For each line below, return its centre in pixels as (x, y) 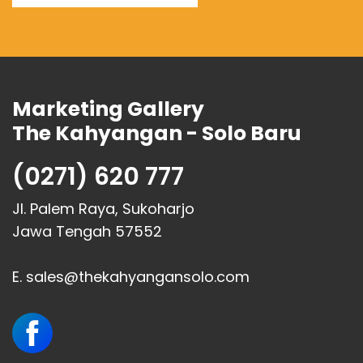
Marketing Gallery (108, 109)
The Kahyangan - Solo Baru (157, 133)
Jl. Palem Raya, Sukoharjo (103, 208)
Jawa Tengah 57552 (87, 231)
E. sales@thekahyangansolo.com (131, 276)
